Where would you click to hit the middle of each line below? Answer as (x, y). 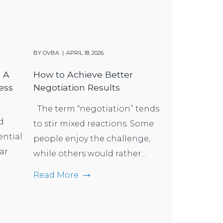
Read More (56, 175)
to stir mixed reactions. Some (94, 123)
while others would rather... (90, 153)
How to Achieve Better (83, 74)
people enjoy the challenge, (92, 138)
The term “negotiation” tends (96, 109)
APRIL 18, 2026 (85, 53)
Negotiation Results (77, 87)
